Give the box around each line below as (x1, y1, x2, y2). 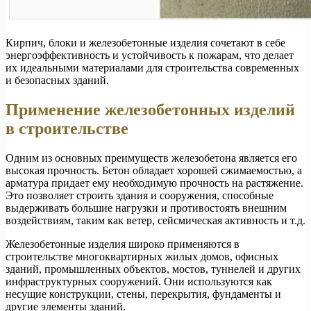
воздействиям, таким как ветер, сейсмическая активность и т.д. (6, 214, 305, 226)
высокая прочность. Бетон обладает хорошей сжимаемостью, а (6, 164, 302, 176)
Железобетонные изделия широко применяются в (6, 237, 239, 250)
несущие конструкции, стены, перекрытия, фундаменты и (6, 287, 281, 300)
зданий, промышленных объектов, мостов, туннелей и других (6, 262, 301, 275)
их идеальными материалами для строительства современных (6, 61, 299, 74)
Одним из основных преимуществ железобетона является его (6, 151, 297, 164)
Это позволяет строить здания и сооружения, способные (6, 189, 274, 201)
